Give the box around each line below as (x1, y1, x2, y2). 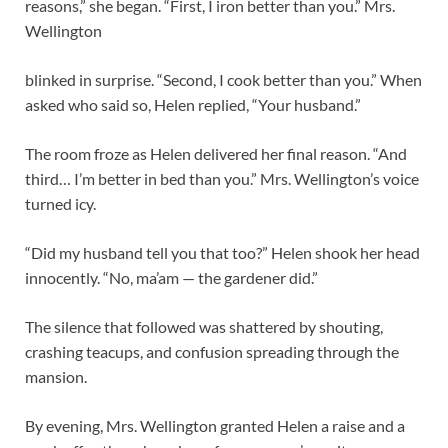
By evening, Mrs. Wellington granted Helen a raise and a (25, 415, 405, 435)
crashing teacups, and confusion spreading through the (25, 341, 399, 361)
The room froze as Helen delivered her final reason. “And (25, 143, 407, 163)
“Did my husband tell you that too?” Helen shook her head (25, 242, 420, 262)
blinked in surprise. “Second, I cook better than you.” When (25, 69, 422, 89)
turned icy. (25, 193, 96, 213)
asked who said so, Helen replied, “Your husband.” (25, 94, 361, 114)
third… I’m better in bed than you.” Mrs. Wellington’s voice (25, 168, 419, 188)
